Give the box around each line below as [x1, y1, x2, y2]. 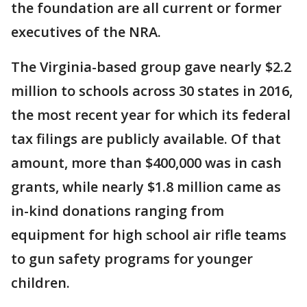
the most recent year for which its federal [11, 106, 291, 124]
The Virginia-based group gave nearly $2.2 [11, 58, 291, 76]
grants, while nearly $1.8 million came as [11, 177, 281, 196]
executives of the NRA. [11, 23, 161, 41]
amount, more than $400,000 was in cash [11, 153, 282, 172]
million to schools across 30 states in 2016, [11, 82, 293, 100]
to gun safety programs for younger [11, 249, 253, 268]
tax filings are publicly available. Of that [11, 130, 281, 148]
